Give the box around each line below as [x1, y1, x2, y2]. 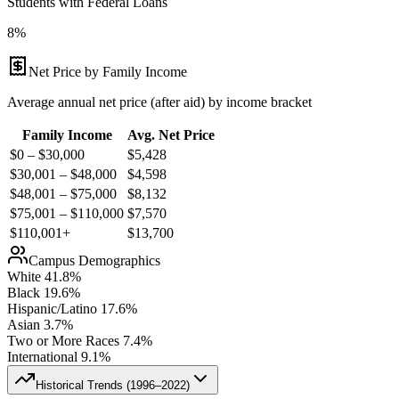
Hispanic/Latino [7, 300, 97, 316]
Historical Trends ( [36, 378, 130, 392]
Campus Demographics [28, 252, 160, 268]
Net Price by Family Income [28, 63, 187, 79]
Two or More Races [7, 332, 119, 348]
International [7, 348, 77, 364]
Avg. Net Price [127, 126, 215, 142]
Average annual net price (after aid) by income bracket [7, 94, 312, 110]
